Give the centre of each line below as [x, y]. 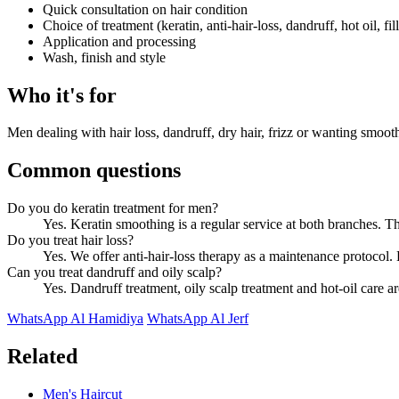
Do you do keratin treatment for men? [113, 208]
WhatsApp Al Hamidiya [75, 319]
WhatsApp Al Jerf [198, 319]
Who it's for [62, 95]
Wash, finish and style [104, 57]
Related [42, 357]
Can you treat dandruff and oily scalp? [114, 273]
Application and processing [119, 41]
